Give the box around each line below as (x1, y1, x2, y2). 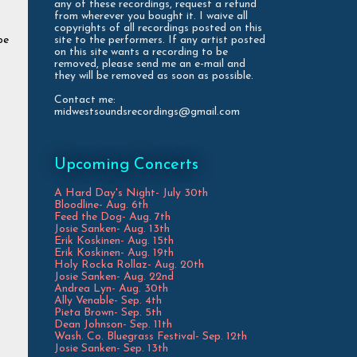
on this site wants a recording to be (54, 45, 228, 58)
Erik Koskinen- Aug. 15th (54, 234, 174, 247)
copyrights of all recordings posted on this (54, 22, 262, 34)
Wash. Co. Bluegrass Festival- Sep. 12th (54, 330, 247, 343)
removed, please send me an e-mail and (54, 57, 245, 70)
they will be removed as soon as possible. (54, 69, 253, 82)
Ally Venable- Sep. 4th (54, 294, 162, 307)
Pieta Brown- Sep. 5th (54, 306, 162, 319)
